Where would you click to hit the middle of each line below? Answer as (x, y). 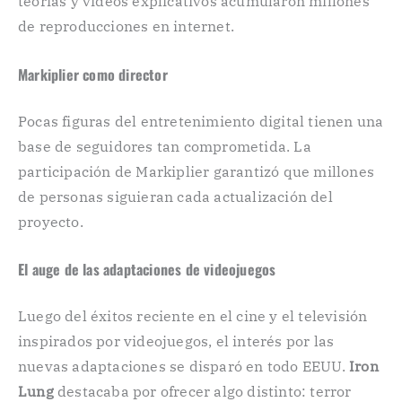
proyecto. (51, 221)
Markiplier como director (93, 74)
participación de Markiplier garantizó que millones (197, 171)
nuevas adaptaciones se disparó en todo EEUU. (184, 367)
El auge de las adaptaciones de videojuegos (147, 270)
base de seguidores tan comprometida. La (165, 146)
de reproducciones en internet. (126, 26)
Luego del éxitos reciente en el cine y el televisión (193, 316)
